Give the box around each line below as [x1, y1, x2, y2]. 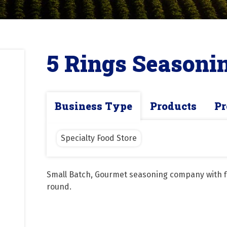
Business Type [55, 99, 132, 113]
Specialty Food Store [61, 133, 137, 143]
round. [47, 182, 71, 192]
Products [150, 99, 197, 113]
